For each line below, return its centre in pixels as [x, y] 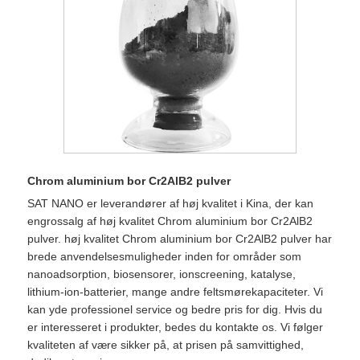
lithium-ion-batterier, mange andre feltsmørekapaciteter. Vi [175, 292]
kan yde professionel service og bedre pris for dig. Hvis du [175, 310]
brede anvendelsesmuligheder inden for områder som [164, 257]
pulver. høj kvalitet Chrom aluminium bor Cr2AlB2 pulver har [180, 239]
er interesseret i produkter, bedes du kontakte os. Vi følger [175, 327]
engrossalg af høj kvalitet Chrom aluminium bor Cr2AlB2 [170, 221]
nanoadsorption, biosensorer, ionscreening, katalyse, [162, 274]
